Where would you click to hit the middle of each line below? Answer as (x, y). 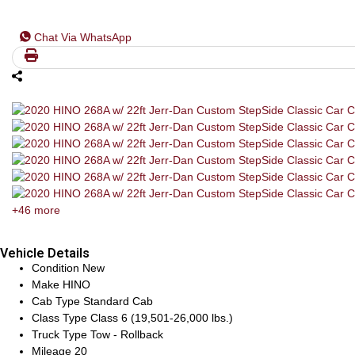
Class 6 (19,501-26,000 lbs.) (162, 318)
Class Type (61, 318)
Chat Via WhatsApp (83, 37)
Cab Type (57, 301)
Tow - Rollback (127, 334)
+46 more (36, 210)
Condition (57, 268)
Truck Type (61, 334)
